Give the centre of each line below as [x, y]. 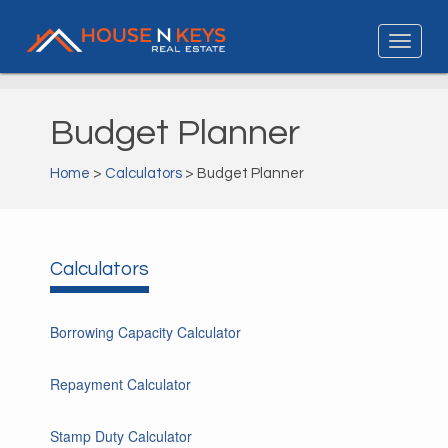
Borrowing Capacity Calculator [145, 332]
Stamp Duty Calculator [121, 436]
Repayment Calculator [120, 384]
